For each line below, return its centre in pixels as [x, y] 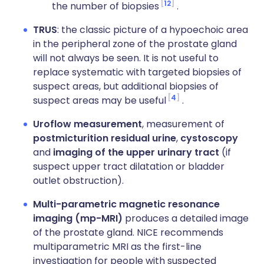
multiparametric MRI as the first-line [117, 247]
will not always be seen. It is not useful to [126, 58]
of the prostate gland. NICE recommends [128, 232]
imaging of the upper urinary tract [136, 152]
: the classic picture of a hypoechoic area [153, 30]
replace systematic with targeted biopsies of [137, 72]
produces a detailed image [186, 218]
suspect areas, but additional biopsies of [126, 86]
